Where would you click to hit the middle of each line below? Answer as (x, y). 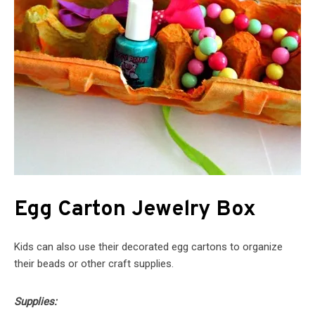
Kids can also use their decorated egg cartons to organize (148, 247)
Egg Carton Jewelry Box (135, 210)
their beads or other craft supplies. (94, 264)
